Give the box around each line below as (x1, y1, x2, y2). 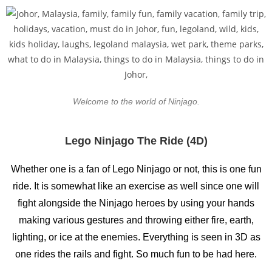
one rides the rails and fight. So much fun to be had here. (15, 248, 257, 259)
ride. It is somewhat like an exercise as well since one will (13, 180, 259, 191)
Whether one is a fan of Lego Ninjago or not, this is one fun (10, 163, 262, 174)
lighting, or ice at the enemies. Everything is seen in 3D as (12, 231, 260, 242)
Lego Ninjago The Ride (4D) (64, 134, 208, 147)
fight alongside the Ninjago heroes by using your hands (18, 197, 254, 208)
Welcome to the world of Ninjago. (72, 96, 200, 106)
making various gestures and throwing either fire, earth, (18, 214, 254, 225)
